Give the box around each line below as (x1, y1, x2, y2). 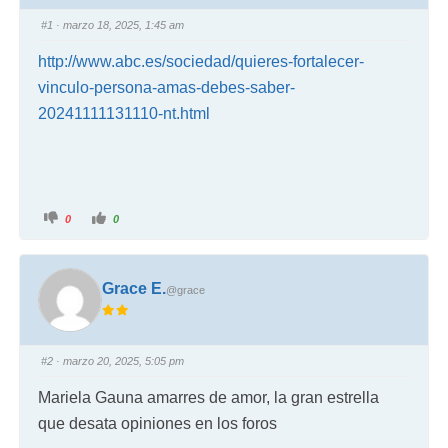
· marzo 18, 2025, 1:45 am (53, 18, 185, 31)
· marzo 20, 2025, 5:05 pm (53, 355, 185, 367)
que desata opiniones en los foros (38, 415, 278, 432)
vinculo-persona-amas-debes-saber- (38, 78, 296, 96)
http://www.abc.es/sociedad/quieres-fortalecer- (38, 52, 365, 70)
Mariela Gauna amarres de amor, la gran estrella (38, 389, 380, 406)
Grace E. (101, 280, 166, 298)
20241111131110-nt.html (38, 104, 211, 122)
